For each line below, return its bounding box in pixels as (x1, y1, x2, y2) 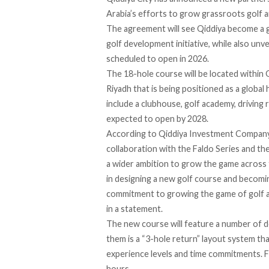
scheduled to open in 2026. (106, 53, 209, 64)
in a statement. (106, 204, 163, 214)
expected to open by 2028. (106, 113, 208, 124)
